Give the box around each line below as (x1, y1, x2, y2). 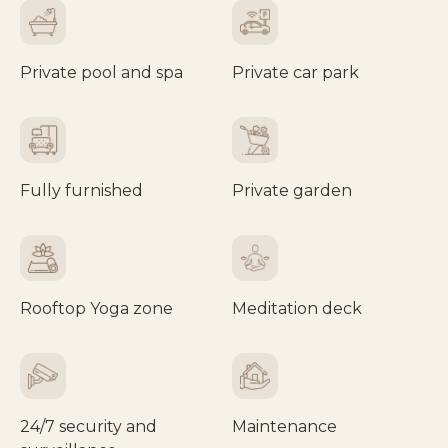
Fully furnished (20, 180, 143, 200)
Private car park (232, 62, 359, 82)
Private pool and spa (20, 62, 183, 82)
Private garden (232, 180, 352, 200)
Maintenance (232, 416, 337, 436)
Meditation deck (232, 298, 362, 318)
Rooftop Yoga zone (20, 298, 173, 318)
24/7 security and (20, 416, 157, 436)
